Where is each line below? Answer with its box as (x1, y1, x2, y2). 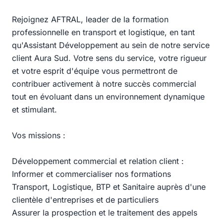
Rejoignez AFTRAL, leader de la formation (12, 14, 168, 24)
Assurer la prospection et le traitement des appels (12, 208, 197, 218)
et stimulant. (12, 105, 57, 114)
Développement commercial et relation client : (12, 156, 184, 166)
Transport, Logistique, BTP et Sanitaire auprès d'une (12, 182, 206, 192)
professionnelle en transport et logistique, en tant (12, 27, 195, 37)
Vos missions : (12, 130, 65, 140)
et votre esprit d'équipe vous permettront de (12, 66, 177, 76)
